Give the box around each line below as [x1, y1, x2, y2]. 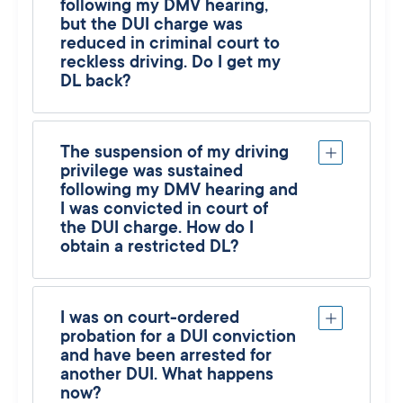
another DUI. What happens [60, 364, 273, 383]
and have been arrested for [60, 345, 272, 364]
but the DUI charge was [60, 14, 243, 33]
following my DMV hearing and [60, 180, 298, 199]
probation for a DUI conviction [60, 327, 296, 345]
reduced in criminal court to [60, 33, 280, 52]
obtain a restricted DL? [60, 237, 238, 255]
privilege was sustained [60, 161, 243, 180]
